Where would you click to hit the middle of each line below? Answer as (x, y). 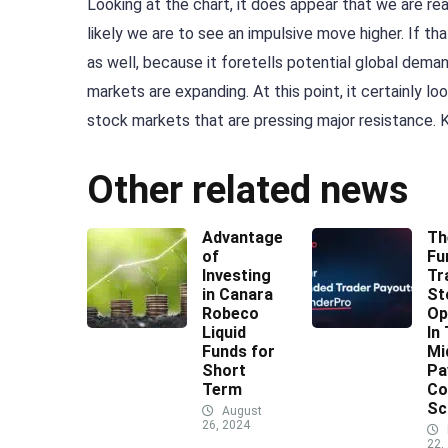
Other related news (247, 190)
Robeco (230, 314)
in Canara (237, 295)
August (240, 411)
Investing (236, 276)
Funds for (238, 352)
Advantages (247, 238)
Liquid (224, 333)
